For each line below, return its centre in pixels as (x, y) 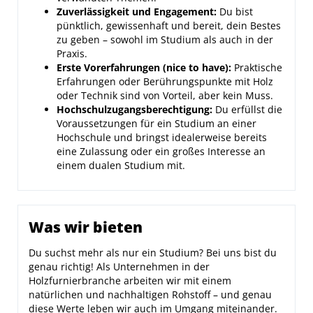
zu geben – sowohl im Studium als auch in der (165, 39)
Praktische (257, 67)
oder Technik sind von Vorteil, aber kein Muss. (165, 95)
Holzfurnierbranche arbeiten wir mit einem (130, 281)
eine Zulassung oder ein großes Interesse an (161, 151)
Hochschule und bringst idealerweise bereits (162, 137)
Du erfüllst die (247, 109)
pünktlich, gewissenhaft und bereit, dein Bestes (169, 26)
